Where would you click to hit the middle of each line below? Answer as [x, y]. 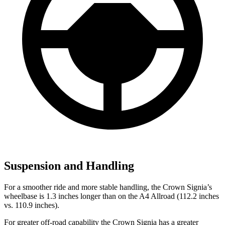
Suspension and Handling [69, 166]
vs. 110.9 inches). [32, 205]
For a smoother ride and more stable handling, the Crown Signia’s [108, 187]
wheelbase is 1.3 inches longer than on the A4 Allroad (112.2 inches [111, 196]
